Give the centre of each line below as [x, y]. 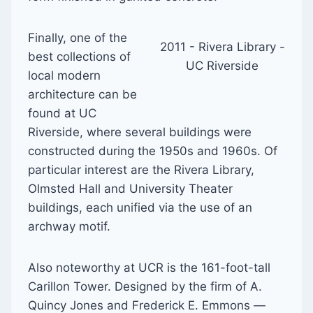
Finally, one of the [78, 37]
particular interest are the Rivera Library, [141, 169]
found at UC [62, 113]
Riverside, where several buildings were [140, 132]
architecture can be [82, 94]
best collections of [79, 56]
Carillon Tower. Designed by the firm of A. [145, 286]
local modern [64, 75]
